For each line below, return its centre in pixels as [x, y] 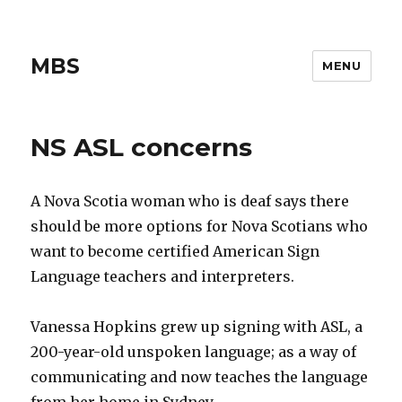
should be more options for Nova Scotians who [200, 226]
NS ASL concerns [142, 147]
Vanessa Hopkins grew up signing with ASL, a [197, 327]
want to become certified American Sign [175, 251]
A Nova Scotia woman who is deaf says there [190, 201]
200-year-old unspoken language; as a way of [194, 352]
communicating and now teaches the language [200, 377]
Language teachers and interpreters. [163, 276]
